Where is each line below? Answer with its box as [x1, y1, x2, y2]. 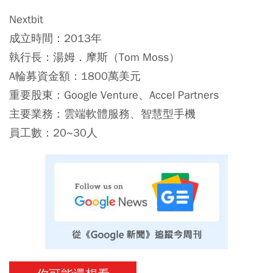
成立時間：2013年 [9, 31, 102, 46]
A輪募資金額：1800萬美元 [9, 69, 141, 83]
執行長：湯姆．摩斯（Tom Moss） [9, 50, 180, 65]
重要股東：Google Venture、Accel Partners [9, 88, 219, 102]
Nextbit [9, 12, 43, 27]
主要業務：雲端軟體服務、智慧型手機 [9, 107, 196, 121]
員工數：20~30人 [9, 126, 97, 140]
